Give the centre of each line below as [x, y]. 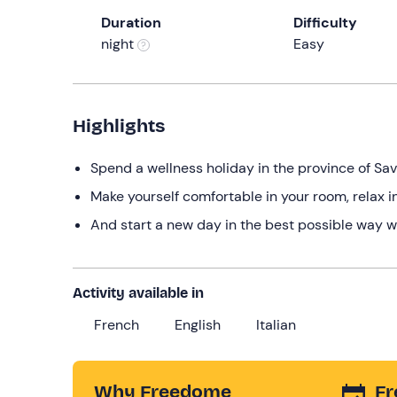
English [198, 324]
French [117, 324]
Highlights [119, 125]
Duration [131, 22]
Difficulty [325, 22]
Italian [276, 324]
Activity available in [138, 292]
